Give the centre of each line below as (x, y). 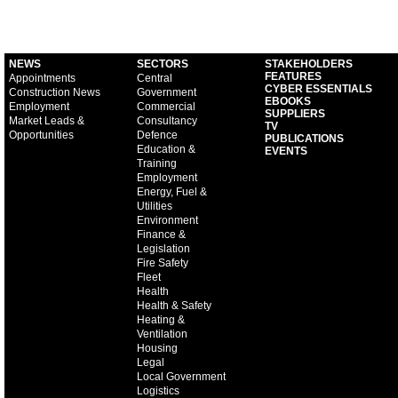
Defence (158, 135)
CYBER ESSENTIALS (319, 89)
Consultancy (167, 121)
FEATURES (294, 77)
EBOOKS (288, 102)
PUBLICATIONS (305, 139)
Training (157, 164)
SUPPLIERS (295, 114)
